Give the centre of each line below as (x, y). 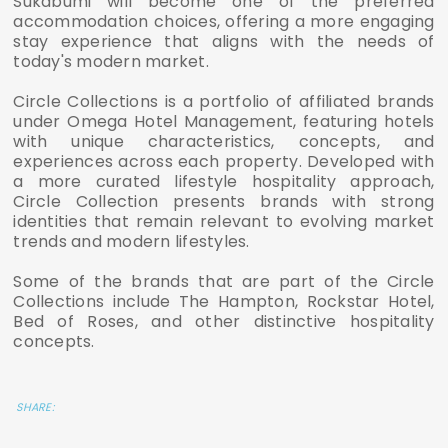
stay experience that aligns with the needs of (224, 41)
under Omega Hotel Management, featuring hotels (224, 121)
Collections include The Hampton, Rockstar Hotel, (224, 301)
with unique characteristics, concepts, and (224, 141)
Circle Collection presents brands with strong (224, 201)
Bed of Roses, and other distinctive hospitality (224, 321)
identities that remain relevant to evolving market (224, 221)
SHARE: (35, 406)
